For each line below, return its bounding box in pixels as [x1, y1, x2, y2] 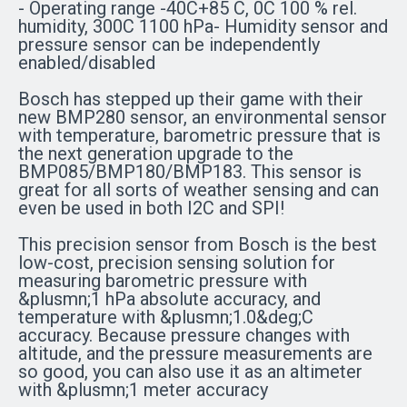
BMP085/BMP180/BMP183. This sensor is [18, 161, 362, 183]
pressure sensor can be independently [18, 34, 320, 55]
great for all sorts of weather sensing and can [18, 179, 379, 201]
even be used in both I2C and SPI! [18, 197, 284, 219]
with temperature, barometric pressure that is [18, 124, 381, 146]
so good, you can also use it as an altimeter [18, 361, 362, 382]
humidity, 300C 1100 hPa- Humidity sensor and [18, 15, 388, 37]
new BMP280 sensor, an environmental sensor [18, 106, 387, 128]
